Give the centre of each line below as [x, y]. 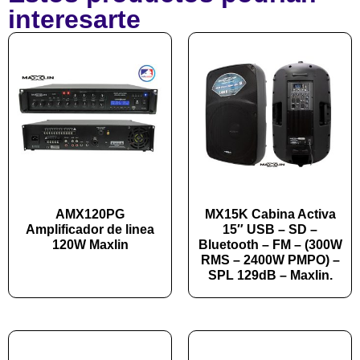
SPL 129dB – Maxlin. [270, 276]
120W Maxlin [90, 245]
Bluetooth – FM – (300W [270, 245]
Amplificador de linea [90, 230]
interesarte [74, 20]
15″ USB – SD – [270, 230]
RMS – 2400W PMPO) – [270, 260]
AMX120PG [90, 215]
